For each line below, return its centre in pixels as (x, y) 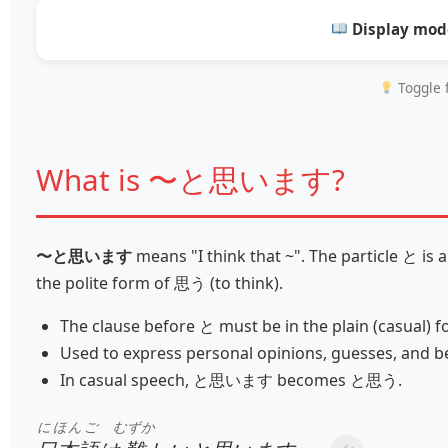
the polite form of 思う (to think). (159, 283)
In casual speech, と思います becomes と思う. (231, 380)
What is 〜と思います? (190, 180)
